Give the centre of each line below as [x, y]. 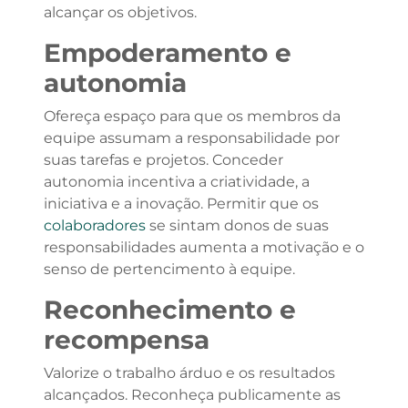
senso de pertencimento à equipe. [169, 269]
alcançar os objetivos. [120, 12]
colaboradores [94, 225]
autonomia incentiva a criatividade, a [176, 182]
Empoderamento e [167, 53]
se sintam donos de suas [237, 225]
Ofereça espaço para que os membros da [192, 116]
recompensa [126, 340]
